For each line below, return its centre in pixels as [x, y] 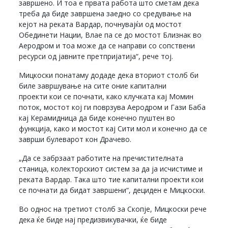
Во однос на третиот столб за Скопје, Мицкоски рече [113, 209]
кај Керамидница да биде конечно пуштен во [97, 118]
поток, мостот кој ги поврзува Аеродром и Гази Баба [112, 107]
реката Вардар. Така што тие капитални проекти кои [111, 179]
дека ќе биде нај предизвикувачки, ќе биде [93, 219]
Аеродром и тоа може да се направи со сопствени [107, 45]
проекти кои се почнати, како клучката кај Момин [106, 96]
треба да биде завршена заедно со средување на [105, 13]
